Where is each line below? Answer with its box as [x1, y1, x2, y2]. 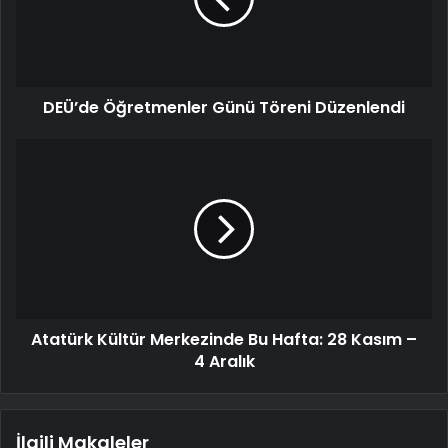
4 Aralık [193, 350, 255, 374]
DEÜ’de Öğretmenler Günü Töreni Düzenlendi [43, 96, 405, 120]
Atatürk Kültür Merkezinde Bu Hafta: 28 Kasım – [31, 328, 417, 352]
